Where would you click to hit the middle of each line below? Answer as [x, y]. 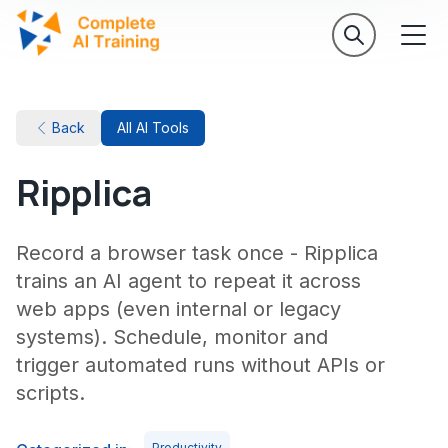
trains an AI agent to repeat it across [188, 281]
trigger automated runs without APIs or [200, 365]
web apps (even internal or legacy [178, 309]
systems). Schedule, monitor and [172, 337]
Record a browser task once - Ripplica [197, 253]
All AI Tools [153, 127]
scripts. [50, 393]
